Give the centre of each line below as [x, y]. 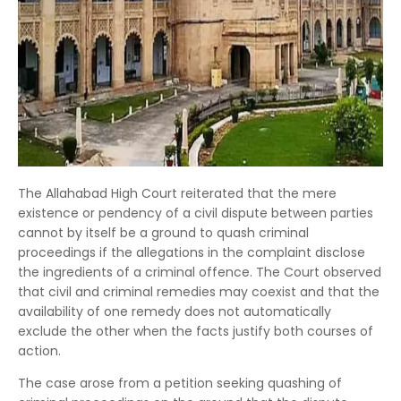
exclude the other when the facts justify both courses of [196, 331]
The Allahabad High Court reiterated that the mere [177, 193]
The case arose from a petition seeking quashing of [180, 383]
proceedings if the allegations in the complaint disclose [192, 252]
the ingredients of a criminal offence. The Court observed [200, 272]
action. [39, 351]
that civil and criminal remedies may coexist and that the [199, 292]
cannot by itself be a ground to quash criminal [163, 233]
